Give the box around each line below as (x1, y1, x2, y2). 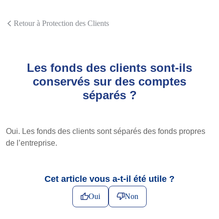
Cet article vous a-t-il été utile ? (44, 173, 175, 186)
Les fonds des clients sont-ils (27, 61, 192, 74)
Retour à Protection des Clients (14, 19, 109, 27)
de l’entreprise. (6, 139, 57, 147)
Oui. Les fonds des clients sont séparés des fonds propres (6, 127, 205, 135)
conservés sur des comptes (33, 75, 186, 88)
